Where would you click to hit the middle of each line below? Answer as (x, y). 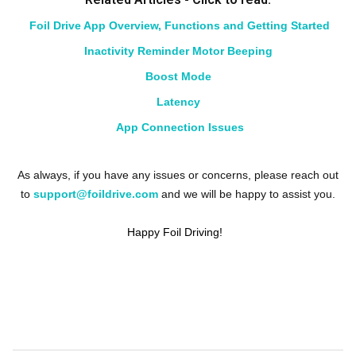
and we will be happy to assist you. (247, 193)
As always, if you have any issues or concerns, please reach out (178, 174)
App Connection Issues (180, 127)
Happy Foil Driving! (176, 232)
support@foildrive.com (96, 193)
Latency (178, 101)
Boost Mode (178, 76)
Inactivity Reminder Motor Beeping (178, 50)
